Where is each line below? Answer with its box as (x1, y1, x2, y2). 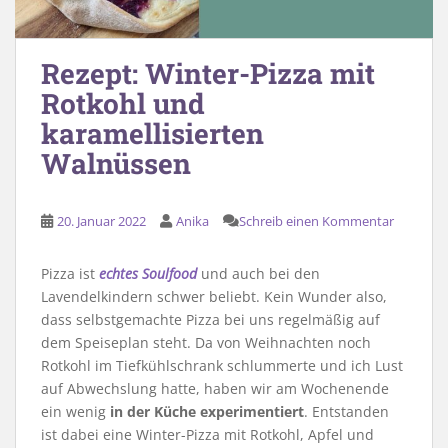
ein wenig (41, 401, 110, 421)
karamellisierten (41, 114, 264, 152)
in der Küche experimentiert (110, 401, 304, 421)
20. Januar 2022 (57, 211, 146, 230)
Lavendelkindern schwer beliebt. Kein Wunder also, (41, 286, 387, 306)
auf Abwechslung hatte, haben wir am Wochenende (41, 378, 389, 398)
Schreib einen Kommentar (239, 211, 394, 230)
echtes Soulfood (99, 263, 197, 283)
